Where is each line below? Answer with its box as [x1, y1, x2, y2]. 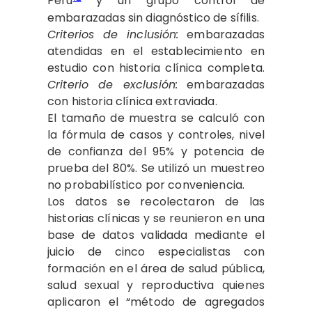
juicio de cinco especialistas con [47, 243, 265, 260]
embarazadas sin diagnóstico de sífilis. [47, 9, 259, 26]
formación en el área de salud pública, [47, 260, 265, 276]
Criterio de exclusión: [47, 76, 178, 93]
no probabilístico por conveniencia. [47, 176, 245, 193]
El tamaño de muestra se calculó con [47, 109, 265, 126]
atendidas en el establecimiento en [47, 42, 265, 59]
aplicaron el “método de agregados [47, 293, 265, 310]
